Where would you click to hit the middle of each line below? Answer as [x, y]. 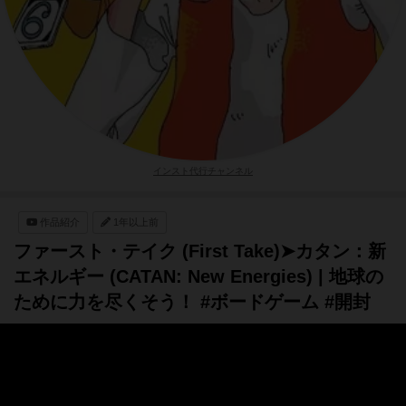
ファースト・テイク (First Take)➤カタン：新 [200, 251]
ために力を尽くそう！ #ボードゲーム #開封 [192, 302]
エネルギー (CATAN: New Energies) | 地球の [198, 276]
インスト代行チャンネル [203, 171]
